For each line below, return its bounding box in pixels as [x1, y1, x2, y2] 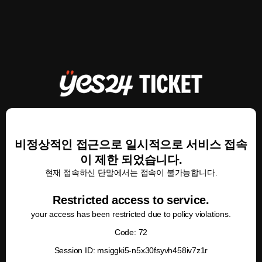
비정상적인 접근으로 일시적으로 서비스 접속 [15, 138, 247, 151]
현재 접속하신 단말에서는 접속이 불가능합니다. [44, 168, 218, 177]
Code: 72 [114, 227, 148, 237]
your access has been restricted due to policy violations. [31, 209, 231, 219]
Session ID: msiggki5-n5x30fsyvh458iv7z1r [54, 246, 208, 255]
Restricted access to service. [53, 194, 209, 206]
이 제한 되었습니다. [80, 153, 182, 166]
